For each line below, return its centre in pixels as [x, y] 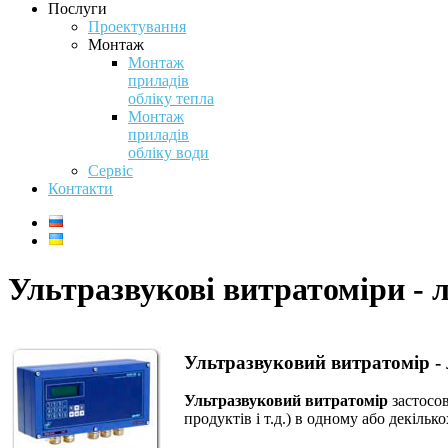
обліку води [168, 152]
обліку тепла [171, 98]
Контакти [80, 188]
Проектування [137, 26]
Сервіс [110, 170]
